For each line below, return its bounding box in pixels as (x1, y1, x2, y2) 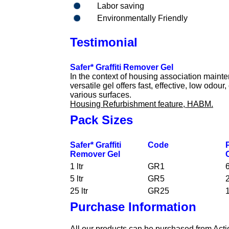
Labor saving (97, 2, 144, 10)
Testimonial (70, 35, 138, 49)
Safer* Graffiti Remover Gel (70, 63, 173, 72)
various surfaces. (70, 90, 131, 99)
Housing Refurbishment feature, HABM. (70, 100, 213, 108)
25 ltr (70, 187, 88, 195)
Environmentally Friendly (97, 14, 188, 22)
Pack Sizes (70, 113, 133, 127)
